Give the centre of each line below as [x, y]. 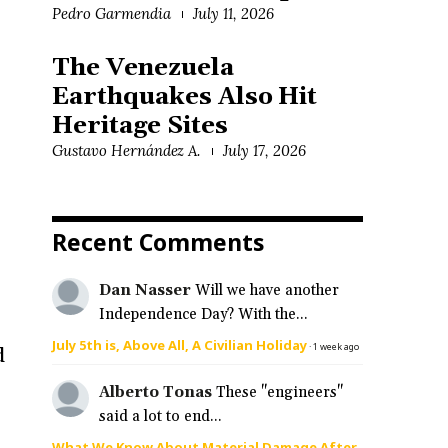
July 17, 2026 [264, 150]
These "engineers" [279, 393]
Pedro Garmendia [111, 14]
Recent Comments [158, 241]
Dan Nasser [144, 290]
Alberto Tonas [155, 393]
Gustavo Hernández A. [126, 150]
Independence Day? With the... [203, 314]
